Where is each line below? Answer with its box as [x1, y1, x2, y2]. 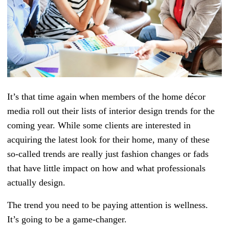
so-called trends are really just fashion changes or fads [7, 149, 209, 159]
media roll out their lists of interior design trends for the [7, 106, 215, 117]
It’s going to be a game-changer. [7, 214, 127, 225]
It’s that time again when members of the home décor [7, 91, 205, 102]
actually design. [7, 177, 65, 188]
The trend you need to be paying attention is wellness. [7, 200, 208, 211]
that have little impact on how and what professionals [7, 163, 205, 174]
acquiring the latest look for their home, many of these [7, 134, 210, 145]
